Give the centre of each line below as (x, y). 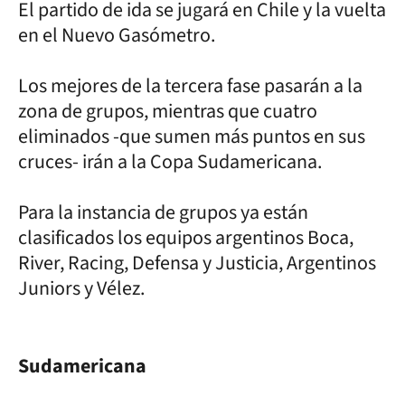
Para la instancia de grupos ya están (163, 212)
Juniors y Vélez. (81, 288)
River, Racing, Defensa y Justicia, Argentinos (197, 263)
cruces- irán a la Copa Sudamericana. (170, 161)
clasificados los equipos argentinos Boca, (186, 237)
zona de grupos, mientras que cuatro (168, 111)
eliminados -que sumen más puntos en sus (192, 136)
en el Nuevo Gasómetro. (117, 35)
